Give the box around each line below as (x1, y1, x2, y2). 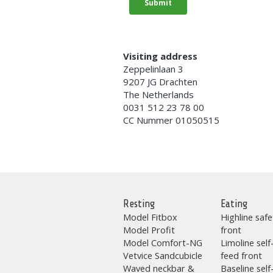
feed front (220, 249, 262, 261)
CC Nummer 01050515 (123, 114, 219, 126)
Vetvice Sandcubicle (123, 249, 202, 261)
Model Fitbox (123, 211, 177, 223)
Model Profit (123, 224, 175, 236)
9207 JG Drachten (123, 76, 197, 88)
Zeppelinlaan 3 (123, 63, 183, 75)
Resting (123, 198, 155, 210)
